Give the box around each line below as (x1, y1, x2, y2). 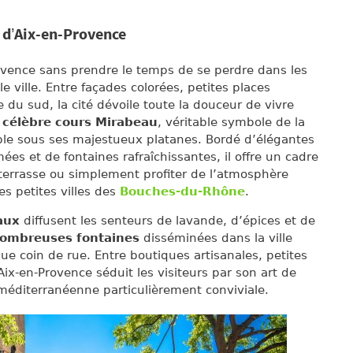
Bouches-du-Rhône (120, 184, 245, 199)
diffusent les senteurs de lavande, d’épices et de (20, 214, 315, 228)
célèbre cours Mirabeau (2, 115, 158, 129)
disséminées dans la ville (143, 231, 292, 245)
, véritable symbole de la (158, 115, 305, 129)
